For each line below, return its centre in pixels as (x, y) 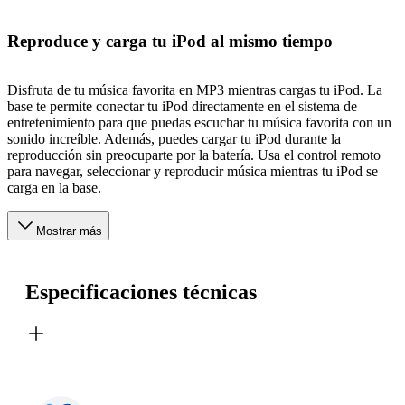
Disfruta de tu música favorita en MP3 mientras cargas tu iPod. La (195, 90)
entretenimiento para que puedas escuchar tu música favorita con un (199, 123)
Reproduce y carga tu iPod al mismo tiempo (170, 41)
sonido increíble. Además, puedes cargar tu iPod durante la (174, 139)
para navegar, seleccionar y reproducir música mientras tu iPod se (193, 172)
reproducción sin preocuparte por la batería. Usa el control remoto (194, 155)
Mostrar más (69, 231)
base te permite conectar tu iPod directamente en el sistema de (182, 107)
